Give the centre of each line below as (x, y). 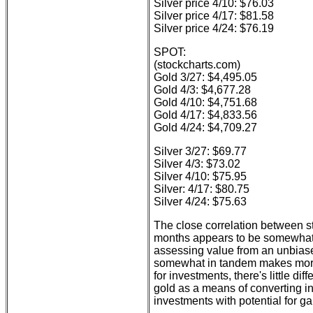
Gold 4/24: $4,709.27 (205, 128)
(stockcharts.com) (197, 65)
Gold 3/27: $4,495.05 (205, 77)
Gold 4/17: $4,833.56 (205, 115)
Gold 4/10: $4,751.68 (205, 102)
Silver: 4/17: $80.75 (202, 189)
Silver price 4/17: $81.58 (214, 16)
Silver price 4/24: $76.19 (214, 28)
